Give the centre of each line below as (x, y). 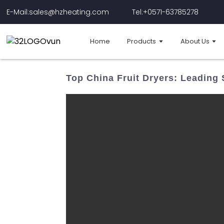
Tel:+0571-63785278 (165, 12)
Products (142, 41)
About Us (195, 41)
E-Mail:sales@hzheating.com (58, 12)
